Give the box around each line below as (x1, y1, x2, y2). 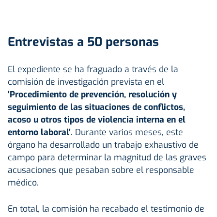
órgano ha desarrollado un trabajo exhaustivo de (8, 139, 199, 151)
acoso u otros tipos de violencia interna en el (8, 113, 186, 125)
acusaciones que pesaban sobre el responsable (8, 164, 194, 176)
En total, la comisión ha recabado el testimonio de (8, 202, 204, 215)
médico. (8, 176, 39, 188)
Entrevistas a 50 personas (8, 33, 159, 50)
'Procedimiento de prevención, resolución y (8, 88, 177, 100)
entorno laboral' (8, 126, 71, 138)
